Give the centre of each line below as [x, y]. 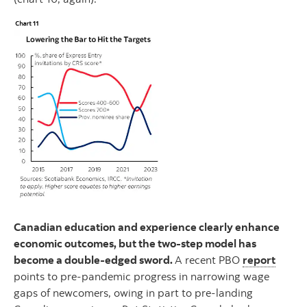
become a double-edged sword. [94, 260]
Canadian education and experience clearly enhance [147, 227]
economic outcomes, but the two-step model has [135, 244]
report [259, 260]
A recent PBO [209, 260]
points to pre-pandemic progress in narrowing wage [142, 277]
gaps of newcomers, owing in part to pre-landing [133, 293]
